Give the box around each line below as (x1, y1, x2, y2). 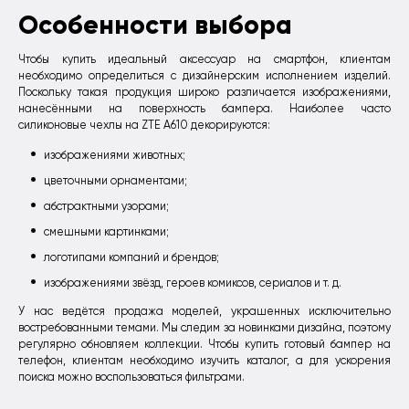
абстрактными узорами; (44, 200, 169, 214)
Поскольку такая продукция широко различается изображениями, (18, 86, 391, 100)
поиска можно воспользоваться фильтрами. (18, 370, 245, 383)
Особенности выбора (18, 8, 292, 41)
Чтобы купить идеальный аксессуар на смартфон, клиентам (18, 53, 391, 67)
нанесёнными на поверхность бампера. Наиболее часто (18, 102, 391, 116)
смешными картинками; (44, 225, 169, 239)
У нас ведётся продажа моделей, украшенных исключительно (18, 304, 391, 318)
